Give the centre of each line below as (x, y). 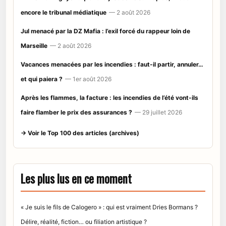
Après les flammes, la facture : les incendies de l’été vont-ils (109, 97)
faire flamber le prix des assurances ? (76, 112)
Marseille (34, 45)
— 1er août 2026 (88, 79)
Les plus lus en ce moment (76, 178)
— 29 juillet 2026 (158, 112)
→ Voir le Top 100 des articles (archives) (80, 133)
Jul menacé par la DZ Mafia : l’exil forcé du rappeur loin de (105, 31)
